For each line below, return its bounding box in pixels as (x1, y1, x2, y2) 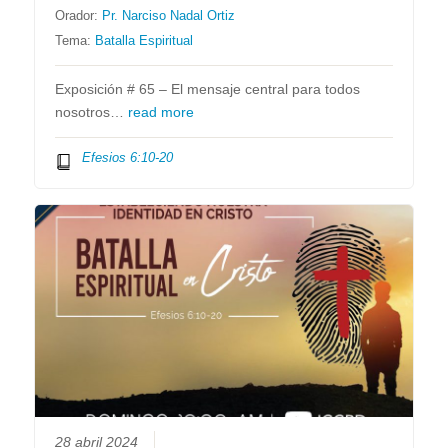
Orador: (55, 7, 103, 23)
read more (128, 104, 195, 120)
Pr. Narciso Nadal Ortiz (102, 7, 236, 23)
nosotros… (55, 104, 129, 120)
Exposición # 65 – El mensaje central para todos (55, 81, 361, 97)
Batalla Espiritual (95, 32, 194, 48)
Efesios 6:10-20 (81, 149, 173, 165)
